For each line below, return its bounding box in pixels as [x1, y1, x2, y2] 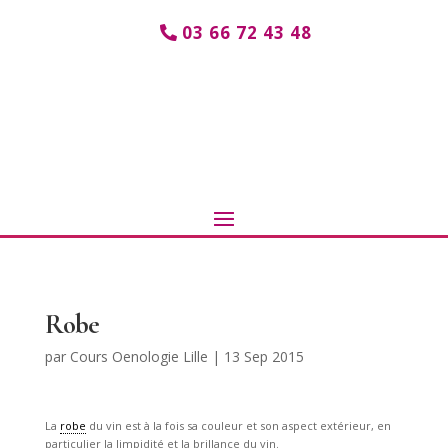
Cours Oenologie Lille [69, 347, 208, 367]
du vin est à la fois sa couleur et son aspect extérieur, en [85, 418, 391, 434]
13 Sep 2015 [223, 347, 304, 367]
